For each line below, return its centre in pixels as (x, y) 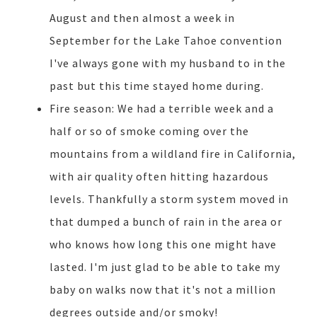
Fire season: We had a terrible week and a (162, 109)
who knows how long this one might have (163, 244)
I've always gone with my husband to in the (168, 63)
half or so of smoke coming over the (149, 131)
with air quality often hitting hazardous (159, 177)
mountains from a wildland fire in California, (173, 154)
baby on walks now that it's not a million (163, 290)
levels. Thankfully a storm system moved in (169, 199)
